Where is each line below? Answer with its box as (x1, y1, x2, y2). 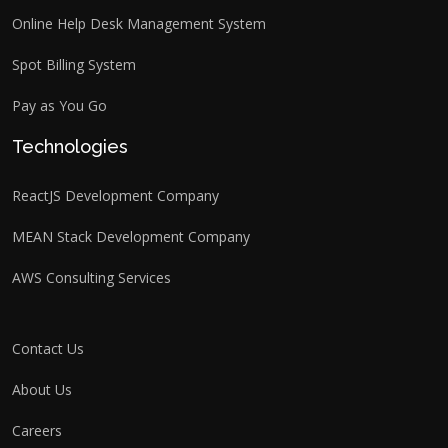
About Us (12, 379, 72, 399)
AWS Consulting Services (12, 267, 171, 287)
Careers (12, 420, 62, 440)
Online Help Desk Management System (12, 13, 266, 33)
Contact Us (12, 338, 84, 358)
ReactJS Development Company (12, 185, 219, 205)
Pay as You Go (12, 95, 107, 115)
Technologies (12, 135, 128, 157)
